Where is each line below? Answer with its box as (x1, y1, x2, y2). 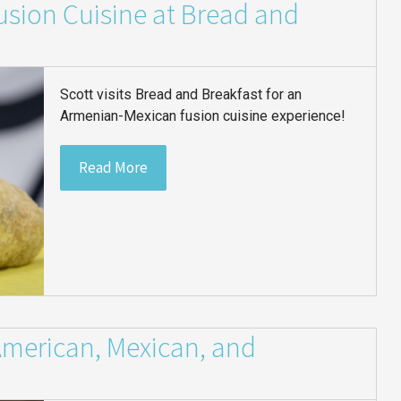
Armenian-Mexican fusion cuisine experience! (60, 107, 346, 124)
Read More (79, 157, 149, 177)
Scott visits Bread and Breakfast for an (60, 85, 303, 103)
